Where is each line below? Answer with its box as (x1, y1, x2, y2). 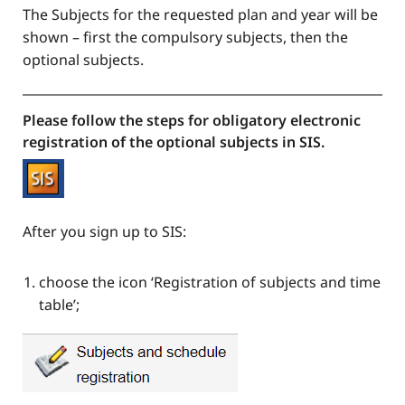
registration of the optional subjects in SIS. (23, 132, 325, 152)
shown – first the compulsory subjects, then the (23, 27, 348, 47)
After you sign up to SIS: (23, 221, 186, 241)
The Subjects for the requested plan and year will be (23, 5, 378, 24)
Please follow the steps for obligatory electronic (23, 110, 361, 130)
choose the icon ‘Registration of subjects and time (39, 271, 381, 292)
